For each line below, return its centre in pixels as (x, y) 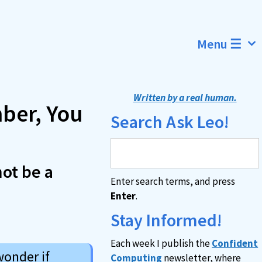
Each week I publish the (161, 243)
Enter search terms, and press (173, 181)
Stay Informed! (167, 220)
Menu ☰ (220, 44)
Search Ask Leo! (170, 122)
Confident (235, 243)
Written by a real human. (185, 98)
